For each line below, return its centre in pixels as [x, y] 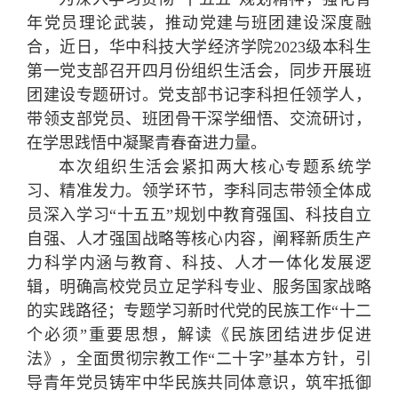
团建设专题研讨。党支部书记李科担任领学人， [199, 96]
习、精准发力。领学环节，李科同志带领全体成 [199, 191]
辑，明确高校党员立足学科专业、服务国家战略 [199, 287]
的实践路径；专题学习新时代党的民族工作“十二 [199, 311]
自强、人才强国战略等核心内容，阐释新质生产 [199, 239]
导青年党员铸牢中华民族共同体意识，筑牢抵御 [199, 383]
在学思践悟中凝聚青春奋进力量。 [147, 143]
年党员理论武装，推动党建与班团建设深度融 [199, 24]
